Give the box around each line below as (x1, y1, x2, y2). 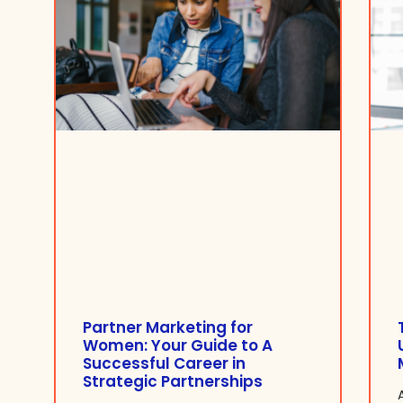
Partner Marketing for (83, 316, 253, 338)
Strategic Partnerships (83, 370, 263, 392)
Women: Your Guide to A (83, 334, 273, 356)
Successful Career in (83, 352, 246, 374)
